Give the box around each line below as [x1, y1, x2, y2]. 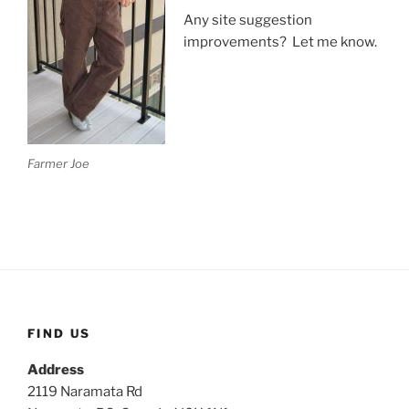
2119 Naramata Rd [27, 383, 142, 401]
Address [27, 362, 84, 379]
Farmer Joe [27, 155, 89, 171]
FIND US [27, 325, 91, 341]
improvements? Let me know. [183, 34, 377, 51]
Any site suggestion [183, 12, 312, 29]
